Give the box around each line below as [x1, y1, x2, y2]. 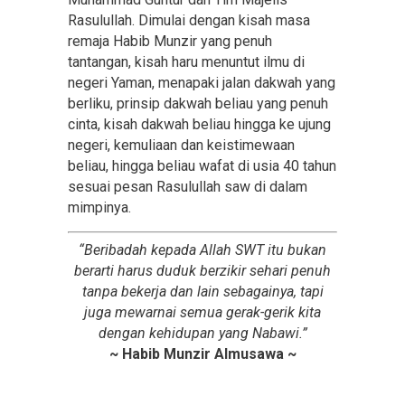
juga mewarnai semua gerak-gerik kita [84, 303, 321, 321]
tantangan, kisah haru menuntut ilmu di [68, 53, 305, 71]
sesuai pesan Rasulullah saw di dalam [68, 178, 307, 195]
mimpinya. [68, 199, 131, 216]
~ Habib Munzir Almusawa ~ [108, 344, 297, 363]
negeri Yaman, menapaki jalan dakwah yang [68, 74, 335, 91]
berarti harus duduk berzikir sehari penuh [74, 261, 331, 279]
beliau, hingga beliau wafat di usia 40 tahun [68, 157, 336, 174]
